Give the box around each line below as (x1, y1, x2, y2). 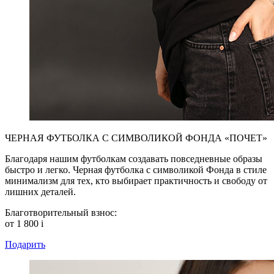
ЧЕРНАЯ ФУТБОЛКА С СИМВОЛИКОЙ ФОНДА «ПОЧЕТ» (5, 133, 267, 143)
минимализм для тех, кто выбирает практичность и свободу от (5, 176, 267, 186)
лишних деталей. (5, 187, 76, 197)
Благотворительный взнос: (5, 207, 117, 218)
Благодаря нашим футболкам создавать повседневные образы (5, 154, 262, 164)
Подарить (5, 239, 45, 250)
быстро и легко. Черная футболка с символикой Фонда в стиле (5, 165, 267, 175)
